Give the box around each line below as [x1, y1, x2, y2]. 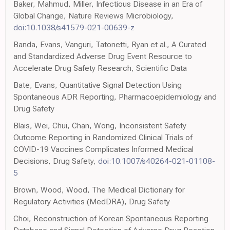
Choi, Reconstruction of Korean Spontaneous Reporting [13, 213, 208, 223]
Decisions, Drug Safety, [13, 156, 98, 166]
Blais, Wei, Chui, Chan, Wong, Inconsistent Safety [13, 120, 186, 130]
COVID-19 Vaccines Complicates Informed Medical [13, 144, 194, 154]
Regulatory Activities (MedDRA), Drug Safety [13, 196, 170, 206]
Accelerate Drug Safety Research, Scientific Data [13, 63, 187, 73]
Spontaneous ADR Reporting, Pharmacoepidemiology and [13, 91, 217, 102]
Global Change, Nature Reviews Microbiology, [13, 10, 174, 21]
